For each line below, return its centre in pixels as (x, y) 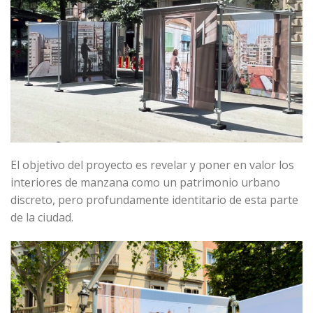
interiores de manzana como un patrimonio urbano (145, 183)
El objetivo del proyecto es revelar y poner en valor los (152, 165)
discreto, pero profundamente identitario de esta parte (154, 200)
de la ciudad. (42, 218)
